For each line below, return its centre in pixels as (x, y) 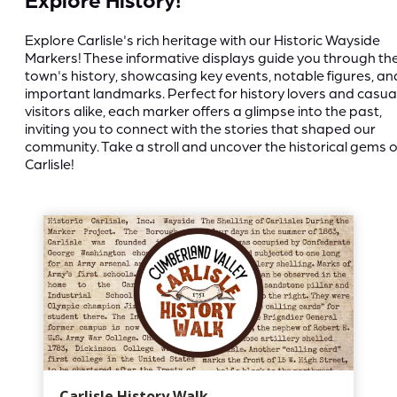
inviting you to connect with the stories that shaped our (200, 128)
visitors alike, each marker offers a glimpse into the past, (203, 110)
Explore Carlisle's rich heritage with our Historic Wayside (202, 39)
